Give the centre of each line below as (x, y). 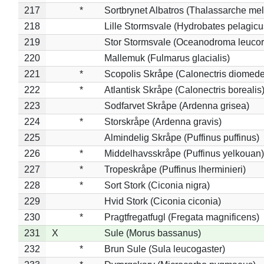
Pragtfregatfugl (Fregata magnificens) (181, 217)
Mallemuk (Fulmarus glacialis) (167, 58)
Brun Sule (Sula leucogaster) (164, 249)
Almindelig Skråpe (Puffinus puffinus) (181, 137)
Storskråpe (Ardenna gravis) (163, 121)
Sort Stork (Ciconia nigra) (157, 185)
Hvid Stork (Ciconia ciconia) (162, 201)
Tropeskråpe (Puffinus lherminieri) (175, 169)
